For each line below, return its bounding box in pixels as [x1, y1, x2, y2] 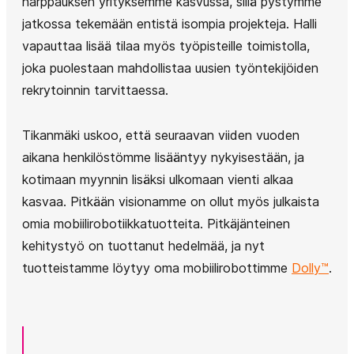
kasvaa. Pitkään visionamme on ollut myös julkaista [22, 193, 319, 209]
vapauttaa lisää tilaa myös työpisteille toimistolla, [22, 37, 310, 54]
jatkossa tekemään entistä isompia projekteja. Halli [22, 15, 317, 32]
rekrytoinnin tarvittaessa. [22, 81, 168, 98]
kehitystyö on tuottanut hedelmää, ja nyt [22, 237, 265, 254]
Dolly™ [292, 259, 329, 276]
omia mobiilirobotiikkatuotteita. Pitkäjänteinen [22, 215, 290, 232]
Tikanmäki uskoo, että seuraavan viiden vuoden [22, 126, 299, 143]
